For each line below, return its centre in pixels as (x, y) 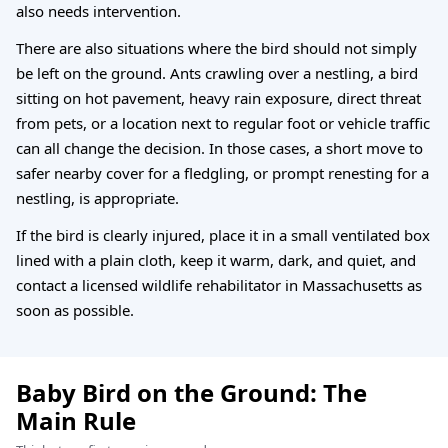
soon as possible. (75, 309)
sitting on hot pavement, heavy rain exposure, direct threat (218, 97)
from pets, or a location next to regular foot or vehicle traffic (223, 122)
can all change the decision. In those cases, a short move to (219, 147)
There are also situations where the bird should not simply (216, 47)
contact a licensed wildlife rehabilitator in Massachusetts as (219, 284)
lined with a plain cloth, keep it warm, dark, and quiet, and (216, 259)
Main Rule (76, 420)
